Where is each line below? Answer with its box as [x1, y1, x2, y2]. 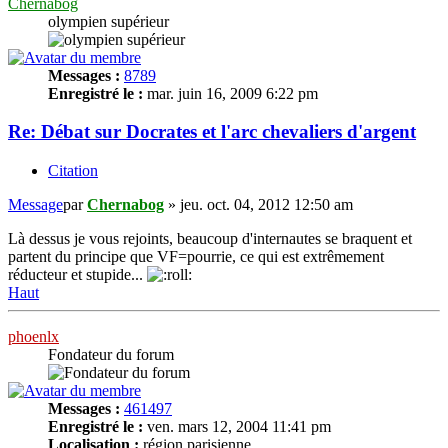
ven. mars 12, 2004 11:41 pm [143, 418, 331, 436]
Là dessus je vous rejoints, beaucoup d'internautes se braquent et [8, 230, 412, 248]
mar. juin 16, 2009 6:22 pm [143, 84, 318, 102]
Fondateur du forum [48, 346, 174, 364]
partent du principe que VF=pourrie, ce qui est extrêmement [8, 248, 384, 266]
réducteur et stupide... [8, 266, 147, 284]
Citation [48, 162, 98, 180]
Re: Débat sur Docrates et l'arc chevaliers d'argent [8, 121, 416, 143]
